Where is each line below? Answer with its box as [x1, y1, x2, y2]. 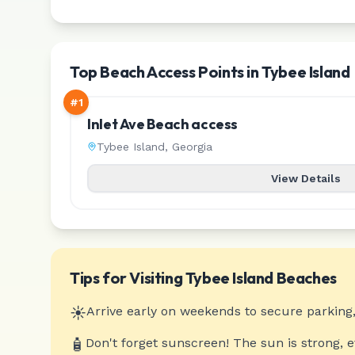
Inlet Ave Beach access [87, 115, 239, 133]
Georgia [172, 140, 212, 153]
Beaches [273, 268, 337, 288]
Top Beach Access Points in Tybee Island [70, 62, 350, 82]
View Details [271, 172, 342, 185]
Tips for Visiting [70, 268, 185, 288]
